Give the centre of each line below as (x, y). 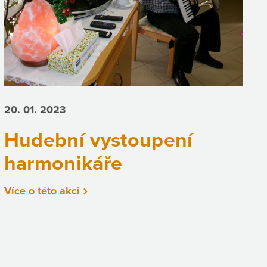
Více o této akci (42, 191)
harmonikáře (63, 163)
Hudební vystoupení (98, 140)
